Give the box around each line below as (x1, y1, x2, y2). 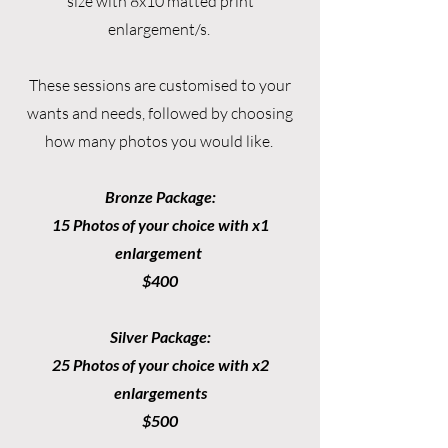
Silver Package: (109, 327, 211, 346)
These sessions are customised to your (29, 75, 291, 95)
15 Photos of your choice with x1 (51, 215, 269, 234)
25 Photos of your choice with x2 (51, 355, 269, 374)
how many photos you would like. (44, 131, 276, 151)
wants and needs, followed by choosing (27, 103, 293, 123)
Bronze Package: (104, 187, 216, 206)
